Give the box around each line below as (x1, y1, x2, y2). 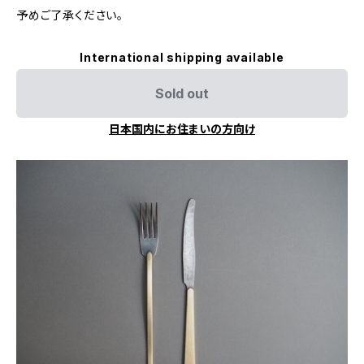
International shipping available (80, 50, 284, 64)
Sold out (155, 85, 209, 102)
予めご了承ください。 (16, 8, 123, 22)
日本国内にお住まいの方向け (109, 122, 255, 136)
